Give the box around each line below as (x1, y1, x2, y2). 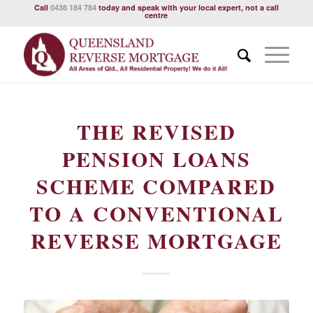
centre (145, 10, 168, 20)
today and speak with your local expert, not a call (96, 2, 279, 13)
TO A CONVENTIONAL (29, 198, 284, 228)
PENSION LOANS (61, 143, 251, 174)
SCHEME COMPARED (36, 170, 277, 201)
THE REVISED (76, 116, 236, 147)
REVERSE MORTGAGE (30, 225, 282, 256)
